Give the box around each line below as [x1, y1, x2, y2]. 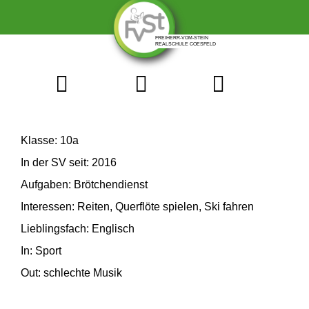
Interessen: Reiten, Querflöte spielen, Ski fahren [20, 201, 254, 212]
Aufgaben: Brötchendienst [20, 179, 148, 190]
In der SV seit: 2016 [20, 157, 117, 168]
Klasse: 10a [20, 134, 79, 146]
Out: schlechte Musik [20, 267, 122, 279]
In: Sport [20, 245, 61, 257]
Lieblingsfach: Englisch [20, 223, 134, 235]
